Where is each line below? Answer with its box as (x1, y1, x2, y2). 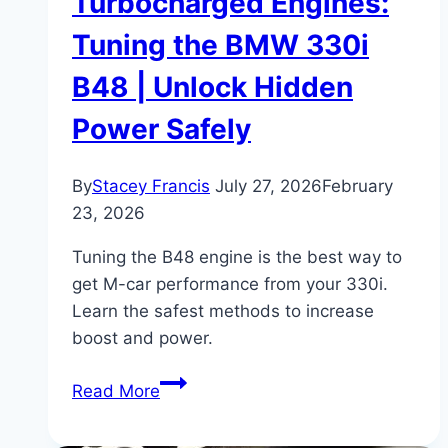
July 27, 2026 (215, 176, 322, 197)
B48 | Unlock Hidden (72, 69, 353, 104)
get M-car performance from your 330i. (72, 274, 388, 295)
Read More (72, 381, 160, 402)
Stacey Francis (92, 176, 210, 197)
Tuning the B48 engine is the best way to (72, 247, 402, 268)
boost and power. (72, 328, 213, 349)
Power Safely (72, 111, 251, 146)
